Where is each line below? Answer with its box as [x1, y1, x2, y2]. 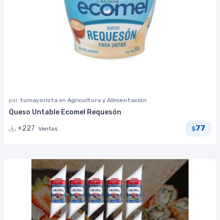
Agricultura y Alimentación [67, 96, 147, 104]
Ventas [38, 125, 58, 132]
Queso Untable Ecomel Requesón [9, 108, 121, 116]
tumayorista [20, 96, 59, 104]
